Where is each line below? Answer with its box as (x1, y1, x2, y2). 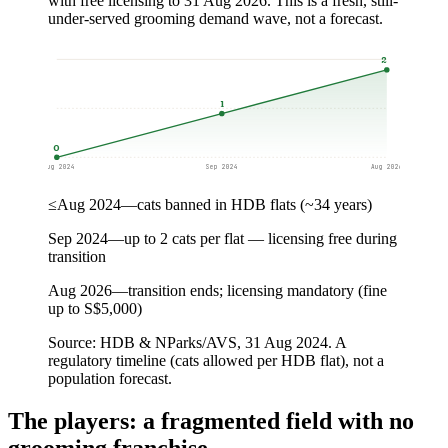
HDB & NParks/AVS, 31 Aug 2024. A (100, 333, 346, 351)
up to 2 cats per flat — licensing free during (124, 229, 397, 247)
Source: (48, 333, 100, 351)
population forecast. (48, 369, 172, 387)
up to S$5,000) (48, 299, 142, 317)
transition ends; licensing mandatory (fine (128, 281, 387, 299)
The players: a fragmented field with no (8, 407, 414, 434)
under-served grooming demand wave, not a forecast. (48, 9, 383, 27)
